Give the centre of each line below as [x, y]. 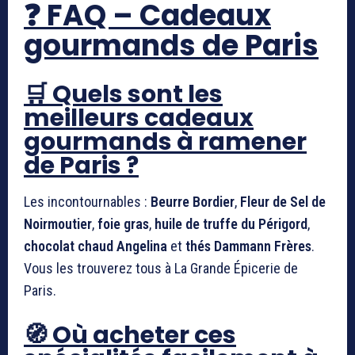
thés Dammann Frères [248, 246]
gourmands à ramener [165, 141]
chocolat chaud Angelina [95, 246]
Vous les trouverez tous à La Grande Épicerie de [161, 268]
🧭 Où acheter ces [130, 335]
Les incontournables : [87, 201]
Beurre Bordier [193, 201]
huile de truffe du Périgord [231, 223]
